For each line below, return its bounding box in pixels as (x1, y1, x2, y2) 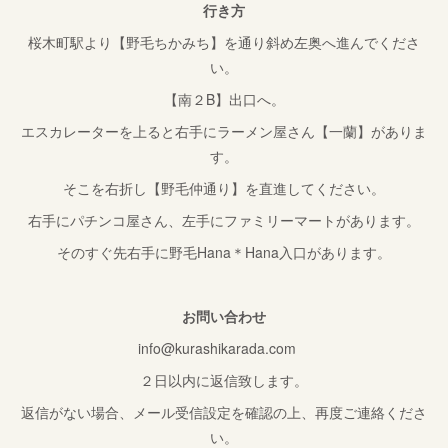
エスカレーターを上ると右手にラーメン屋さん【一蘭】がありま (21, 121, 427, 142)
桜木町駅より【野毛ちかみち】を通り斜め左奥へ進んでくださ (28, 32, 420, 53)
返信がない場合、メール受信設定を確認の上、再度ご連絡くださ (21, 402, 427, 423)
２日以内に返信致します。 (140, 370, 308, 391)
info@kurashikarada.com (138, 338, 310, 359)
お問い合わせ (182, 306, 266, 327)
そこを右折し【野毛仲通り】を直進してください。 (63, 178, 385, 199)
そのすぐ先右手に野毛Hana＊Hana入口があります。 (57, 242, 391, 263)
